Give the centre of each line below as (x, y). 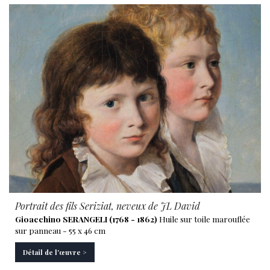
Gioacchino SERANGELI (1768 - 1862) (86, 219)
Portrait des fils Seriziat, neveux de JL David (108, 206)
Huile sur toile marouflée (204, 219)
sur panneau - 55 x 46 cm (60, 230)
